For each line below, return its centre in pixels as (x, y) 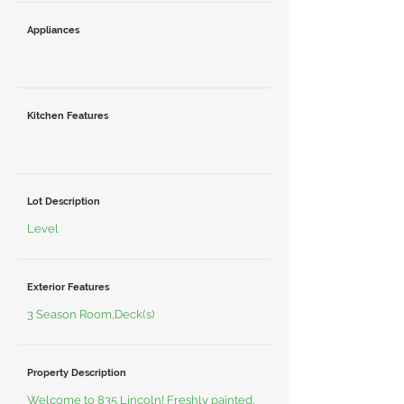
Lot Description (64, 202)
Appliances (53, 30)
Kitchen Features (68, 116)
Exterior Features (68, 287)
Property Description (77, 373)
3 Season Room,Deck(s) (91, 314)
